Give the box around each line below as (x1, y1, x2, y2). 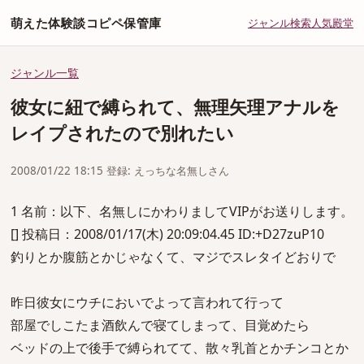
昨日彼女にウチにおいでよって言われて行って (11, 293, 284, 311)
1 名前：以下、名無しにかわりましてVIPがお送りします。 (11, 202, 353, 220)
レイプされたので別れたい (11, 120, 234, 145)
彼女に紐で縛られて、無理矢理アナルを (11, 94, 340, 119)
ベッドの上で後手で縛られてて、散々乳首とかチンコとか (11, 339, 349, 357)
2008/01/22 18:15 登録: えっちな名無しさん (11, 163, 229, 178)
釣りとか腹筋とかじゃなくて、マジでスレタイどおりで (11, 248, 336, 266)
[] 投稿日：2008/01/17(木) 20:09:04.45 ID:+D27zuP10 (11, 225, 324, 243)
